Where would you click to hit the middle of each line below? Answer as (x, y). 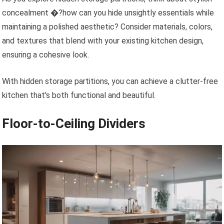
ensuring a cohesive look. (46, 54)
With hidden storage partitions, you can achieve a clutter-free (110, 81)
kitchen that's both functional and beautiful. (79, 95)
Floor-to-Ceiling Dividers (74, 123)
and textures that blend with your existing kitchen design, (103, 40)
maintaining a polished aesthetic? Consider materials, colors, (107, 26)
